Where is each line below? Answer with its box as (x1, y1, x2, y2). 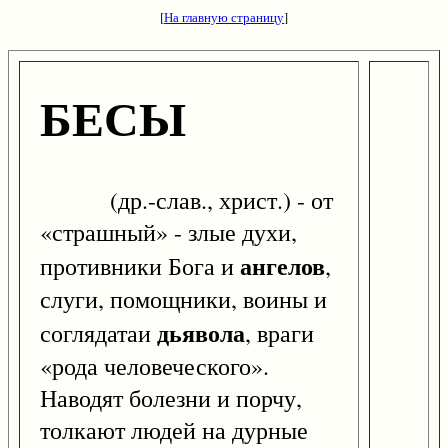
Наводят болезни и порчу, (40, 382, 302, 415)
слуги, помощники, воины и (40, 283, 327, 316)
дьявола (157, 315, 245, 351)
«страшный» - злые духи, (40, 216, 297, 249)
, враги (245, 317, 314, 350)
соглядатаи (40, 317, 157, 350)
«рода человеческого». (40, 350, 269, 383)
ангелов (240, 248, 325, 284)
